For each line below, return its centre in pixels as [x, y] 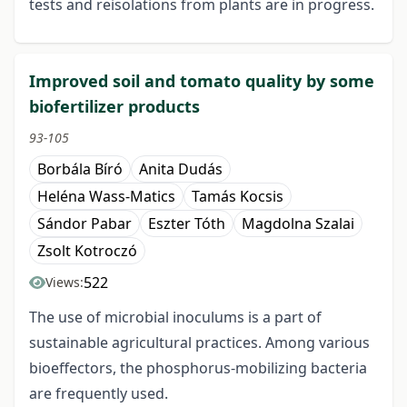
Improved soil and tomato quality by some [202, 81]
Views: [65, 283]
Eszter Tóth [187, 224]
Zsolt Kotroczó [87, 251]
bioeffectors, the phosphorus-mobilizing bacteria [198, 368]
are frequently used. [99, 394]
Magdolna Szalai [298, 224]
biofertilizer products [114, 107]
